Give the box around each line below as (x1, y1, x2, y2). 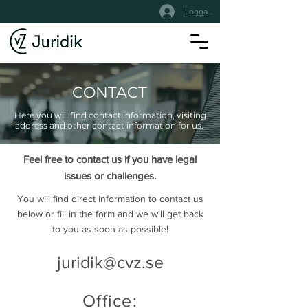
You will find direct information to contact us (16, 193, 203, 204)
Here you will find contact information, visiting (14, 110, 206, 120)
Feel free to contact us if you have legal (23, 153, 197, 165)
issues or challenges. (64, 170, 156, 181)
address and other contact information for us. (14, 120, 206, 131)
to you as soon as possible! (52, 223, 168, 234)
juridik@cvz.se (56, 252, 164, 272)
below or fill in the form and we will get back (16, 208, 203, 219)
